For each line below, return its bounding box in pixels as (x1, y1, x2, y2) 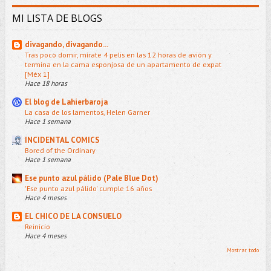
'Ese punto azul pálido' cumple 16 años (24, 183, 152, 193)
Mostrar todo (227, 246, 260, 254)
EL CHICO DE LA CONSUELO (24, 211, 122, 221)
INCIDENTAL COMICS (24, 134, 100, 145)
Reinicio (24, 221, 50, 231)
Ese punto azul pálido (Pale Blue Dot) (24, 172, 158, 183)
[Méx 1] (24, 68, 50, 79)
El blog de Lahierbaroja (24, 96, 108, 107)
